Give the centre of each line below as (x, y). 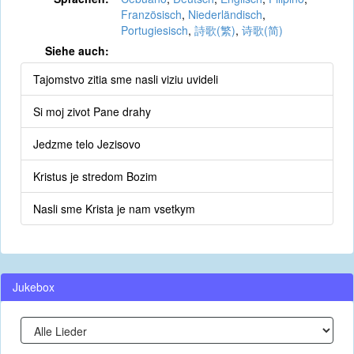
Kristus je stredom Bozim (95, 176)
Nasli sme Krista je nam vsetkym (114, 209)
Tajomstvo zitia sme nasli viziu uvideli (126, 79)
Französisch (151, 14)
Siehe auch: (77, 51)
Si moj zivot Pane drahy (92, 111)
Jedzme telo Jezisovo (87, 144)
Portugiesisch (154, 30)
